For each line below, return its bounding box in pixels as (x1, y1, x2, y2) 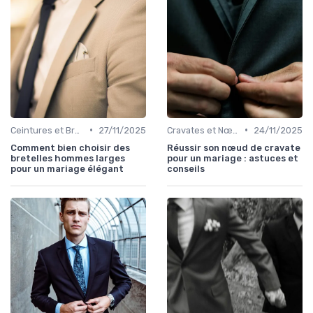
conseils (167, 163, 205, 174)
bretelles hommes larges (10, 152, 125, 163)
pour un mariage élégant (10, 163, 124, 174)
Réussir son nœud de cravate (167, 142, 300, 153)
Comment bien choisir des (10, 142, 130, 153)
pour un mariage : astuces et (167, 152, 298, 163)
